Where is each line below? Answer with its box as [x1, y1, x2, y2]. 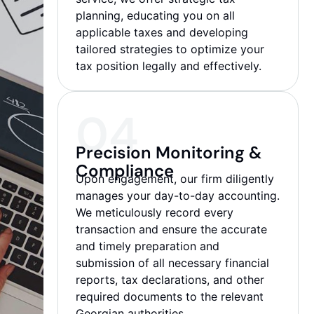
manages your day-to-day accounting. [76, 189, 280, 203]
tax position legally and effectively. [76, 58, 262, 73]
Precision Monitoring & [76, 142, 262, 164]
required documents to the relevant [76, 289, 264, 304]
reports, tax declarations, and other [76, 273, 265, 287]
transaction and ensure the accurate [76, 222, 268, 237]
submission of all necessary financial [76, 256, 270, 271]
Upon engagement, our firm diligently [76, 172, 275, 186]
